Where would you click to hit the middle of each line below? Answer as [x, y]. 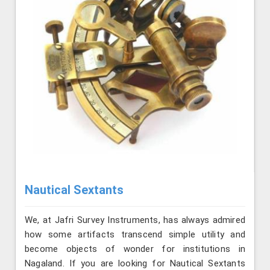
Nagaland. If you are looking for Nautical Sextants [135, 263]
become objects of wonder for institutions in [135, 249]
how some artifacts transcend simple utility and [135, 234]
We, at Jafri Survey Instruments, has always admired [135, 220]
